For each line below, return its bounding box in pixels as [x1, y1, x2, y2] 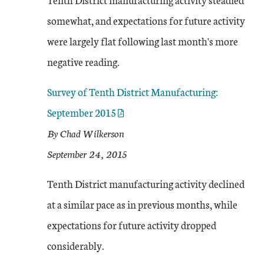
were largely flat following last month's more [47, 34, 238, 48]
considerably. [47, 238, 104, 253]
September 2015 [47, 105, 116, 120]
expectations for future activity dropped [47, 217, 216, 232]
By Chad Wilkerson [47, 126, 124, 140]
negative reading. [47, 54, 120, 69]
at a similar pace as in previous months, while [47, 197, 237, 212]
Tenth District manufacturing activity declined [47, 176, 245, 191]
